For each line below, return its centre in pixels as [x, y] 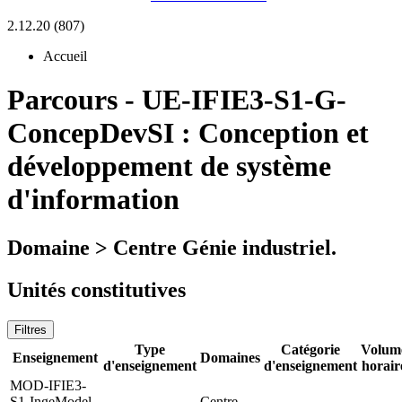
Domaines [230, 357]
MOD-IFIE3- [48, 385]
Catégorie [310, 349]
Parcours [62, 100]
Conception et [284, 133]
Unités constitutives [96, 289]
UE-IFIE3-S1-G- [244, 100]
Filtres [31, 329]
